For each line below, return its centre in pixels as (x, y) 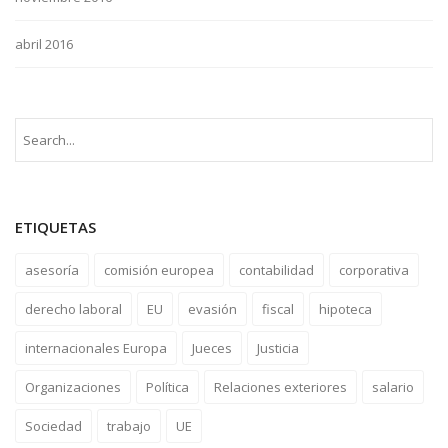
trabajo (129, 426)
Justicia (278, 348)
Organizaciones (73, 387)
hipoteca (345, 309)
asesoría (52, 270)
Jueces (212, 348)
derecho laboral (73, 309)
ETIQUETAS (55, 227)
